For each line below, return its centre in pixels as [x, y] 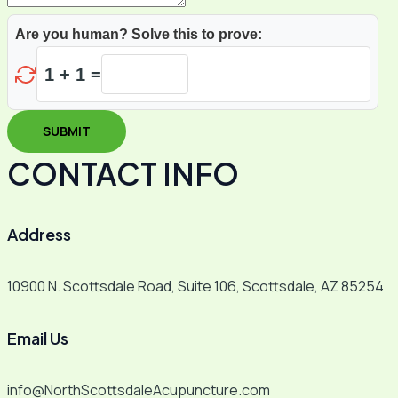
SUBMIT [67, 131]
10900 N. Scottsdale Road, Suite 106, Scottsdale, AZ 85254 [195, 287]
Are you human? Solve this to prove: [139, 34]
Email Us [38, 338]
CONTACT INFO [123, 174]
